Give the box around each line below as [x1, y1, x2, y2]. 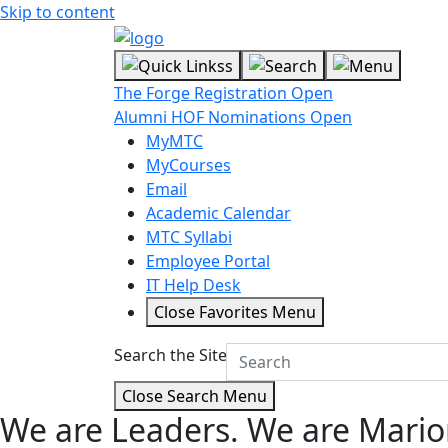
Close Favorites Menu [154, 301, 316, 324]
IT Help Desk [146, 274, 241, 297]
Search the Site [114, 344, 227, 367]
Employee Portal [146, 250, 270, 273]
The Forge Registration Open [114, 82, 333, 105]
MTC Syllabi [146, 226, 232, 249]
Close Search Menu [122, 385, 267, 408]
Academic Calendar [146, 202, 291, 225]
